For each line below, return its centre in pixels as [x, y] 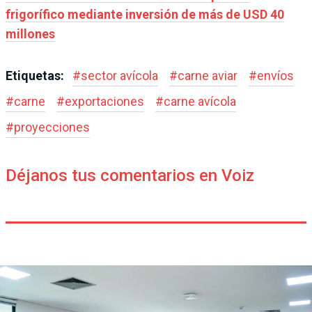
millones [30, 34]
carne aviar [208, 76]
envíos [275, 76]
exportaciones [104, 102]
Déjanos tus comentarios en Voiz [130, 176]
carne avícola [200, 102]
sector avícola [119, 76]
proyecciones [52, 127]
